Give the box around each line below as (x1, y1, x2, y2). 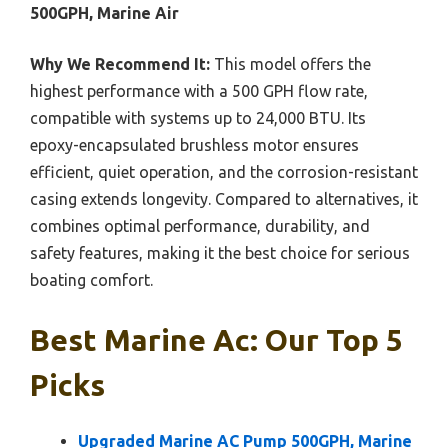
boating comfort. (30, 270, 153, 289)
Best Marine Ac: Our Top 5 (30, 322, 403, 357)
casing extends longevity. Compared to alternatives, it (30, 189, 418, 208)
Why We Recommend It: (30, 54, 210, 73)
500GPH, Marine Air (30, 3, 179, 22)
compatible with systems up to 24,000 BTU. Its (30, 108, 366, 127)
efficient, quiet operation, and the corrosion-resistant (30, 162, 418, 181)
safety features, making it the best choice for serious (30, 243, 410, 262)
